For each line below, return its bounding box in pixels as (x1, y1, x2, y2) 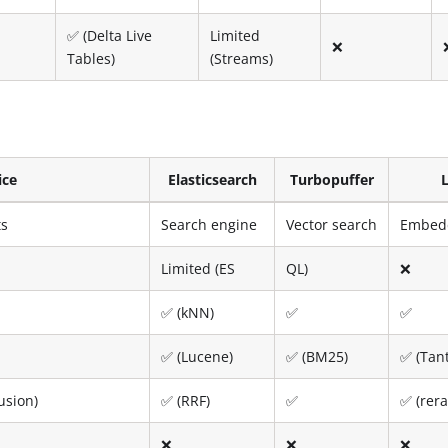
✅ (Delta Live (67, 25, 153, 45)
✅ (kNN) (161, 302, 215, 322)
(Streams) (210, 48, 274, 68)
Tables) (67, 48, 116, 68)
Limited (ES (161, 258, 236, 278)
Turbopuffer (289, 169, 374, 189)
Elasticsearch (167, 169, 257, 189)
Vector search (286, 214, 378, 234)
